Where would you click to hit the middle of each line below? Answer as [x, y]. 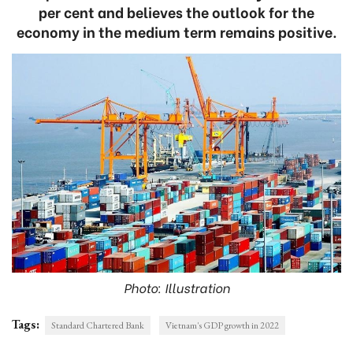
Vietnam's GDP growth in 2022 [222, 326]
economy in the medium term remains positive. [176, 31]
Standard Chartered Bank [98, 326]
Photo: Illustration [176, 288]
